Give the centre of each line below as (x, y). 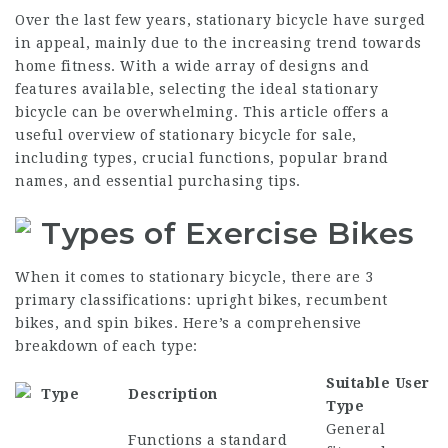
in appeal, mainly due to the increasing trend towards (218, 43)
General (356, 429)
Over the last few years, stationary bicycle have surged (220, 20)
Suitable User (378, 383)
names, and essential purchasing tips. (158, 181)
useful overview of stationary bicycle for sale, (186, 135)
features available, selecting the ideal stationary (196, 89)
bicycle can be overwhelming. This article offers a (202, 112)
